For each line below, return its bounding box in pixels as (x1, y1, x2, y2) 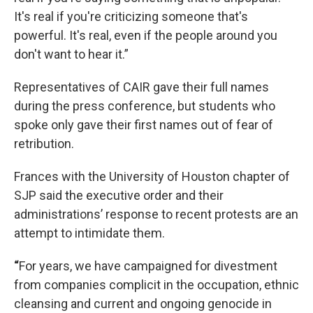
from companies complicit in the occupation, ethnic (14, 277, 299, 292)
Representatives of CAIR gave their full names (14, 80, 269, 94)
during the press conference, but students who (14, 99, 275, 113)
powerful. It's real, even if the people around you (14, 28, 277, 43)
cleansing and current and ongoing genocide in (14, 296, 272, 311)
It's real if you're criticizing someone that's (14, 9, 248, 24)
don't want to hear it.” (14, 47, 129, 61)
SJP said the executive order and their (14, 188, 224, 203)
